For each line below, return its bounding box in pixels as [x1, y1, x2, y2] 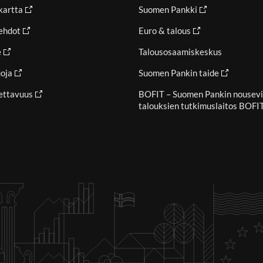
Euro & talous [139, 25, 191, 36]
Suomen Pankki [139, 4, 197, 15]
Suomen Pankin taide [139, 68, 219, 79]
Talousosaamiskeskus [139, 46, 222, 58]
